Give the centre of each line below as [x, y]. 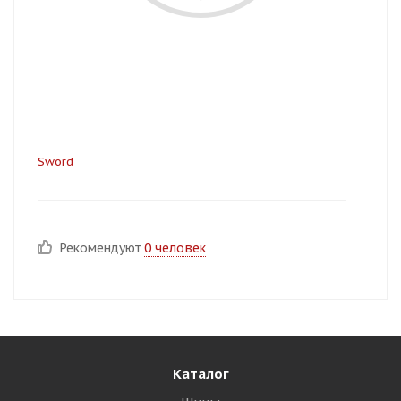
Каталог [200, 374]
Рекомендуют [102, 248]
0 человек [175, 248]
